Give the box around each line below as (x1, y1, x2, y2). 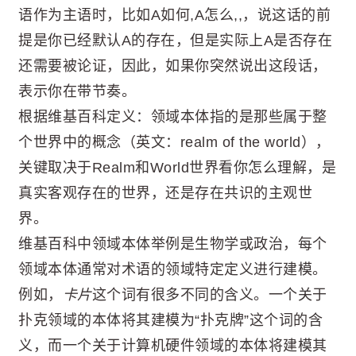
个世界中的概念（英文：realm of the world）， (18, 134, 335, 150)
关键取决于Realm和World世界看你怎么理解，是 (18, 160, 336, 176)
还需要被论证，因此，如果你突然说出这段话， (18, 58, 327, 74)
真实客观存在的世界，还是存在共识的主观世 (18, 185, 312, 201)
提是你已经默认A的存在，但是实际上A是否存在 (18, 33, 332, 48)
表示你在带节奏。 (18, 83, 136, 99)
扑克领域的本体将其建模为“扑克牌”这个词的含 (18, 312, 323, 328)
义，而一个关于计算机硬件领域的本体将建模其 (18, 338, 327, 354)
